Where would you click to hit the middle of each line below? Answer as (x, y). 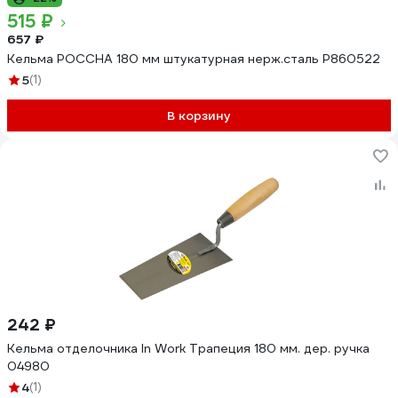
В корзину (199, 115)
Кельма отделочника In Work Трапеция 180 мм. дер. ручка (188, 348)
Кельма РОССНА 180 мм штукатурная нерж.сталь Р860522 (194, 59)
